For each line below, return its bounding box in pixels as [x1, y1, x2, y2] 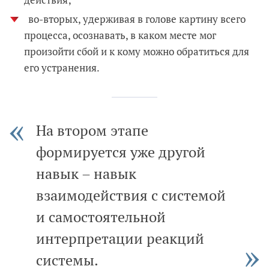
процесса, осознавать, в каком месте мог [24, 28, 216, 42]
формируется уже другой [36, 142, 205, 162]
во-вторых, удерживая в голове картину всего [26, 11, 246, 26]
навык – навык [36, 163, 136, 183]
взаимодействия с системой [36, 185, 226, 205]
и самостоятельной [36, 207, 166, 226]
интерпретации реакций [36, 228, 204, 248]
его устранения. [24, 60, 100, 74]
